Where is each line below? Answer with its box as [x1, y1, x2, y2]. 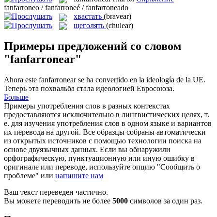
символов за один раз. [128, 196, 202, 205]
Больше [4, 93, 29, 101]
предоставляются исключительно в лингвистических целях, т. [4, 110, 209, 119]
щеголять [74, 21, 104, 30]
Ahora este [4, 75, 39, 84]
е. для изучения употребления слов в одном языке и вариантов [4, 119, 212, 127]
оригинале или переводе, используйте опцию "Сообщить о [4, 162, 200, 171]
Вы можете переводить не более [4, 196, 112, 205]
